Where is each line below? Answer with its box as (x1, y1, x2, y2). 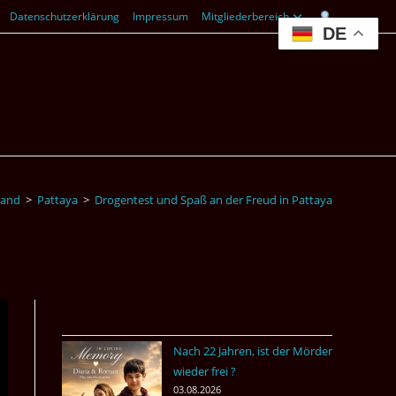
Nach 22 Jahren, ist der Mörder (172, 343, 332, 359)
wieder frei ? (172, 363, 236, 379)
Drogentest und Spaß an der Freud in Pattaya (95, 192, 332, 208)
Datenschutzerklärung (10, 9, 120, 24)
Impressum (133, 9, 189, 24)
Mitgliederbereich (202, 9, 290, 24)
